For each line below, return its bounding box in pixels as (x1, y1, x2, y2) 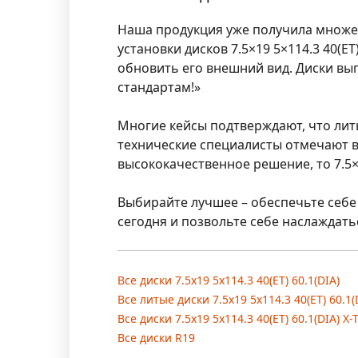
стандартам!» (117, 78, 201, 97)
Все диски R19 (117, 330, 195, 346)
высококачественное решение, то (117, 155, 334, 173)
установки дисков (117, 40, 231, 58)
